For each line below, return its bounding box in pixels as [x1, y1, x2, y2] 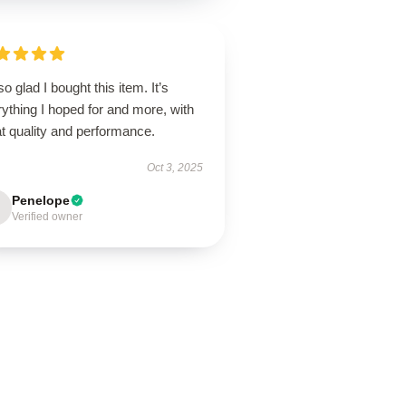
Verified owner [12, 210, 83, 223]
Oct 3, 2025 [146, 161, 203, 174]
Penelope [12, 193, 71, 208]
